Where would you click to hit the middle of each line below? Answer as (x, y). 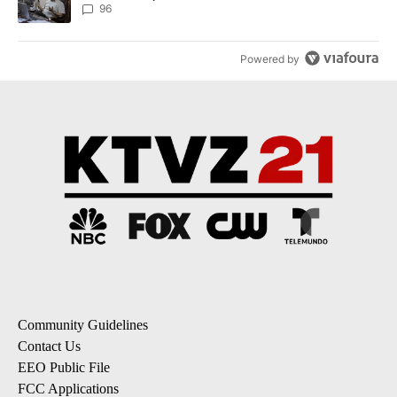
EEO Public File (64, 367)
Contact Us (49, 346)
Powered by (270, 59)
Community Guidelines (83, 324)
